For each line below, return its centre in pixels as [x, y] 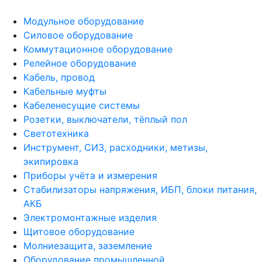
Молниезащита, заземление [88, 246]
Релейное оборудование [80, 63]
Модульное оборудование [84, 21]
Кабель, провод [59, 77]
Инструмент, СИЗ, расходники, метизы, [116, 147]
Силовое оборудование [78, 35]
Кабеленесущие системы [82, 105]
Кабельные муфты [65, 91]
